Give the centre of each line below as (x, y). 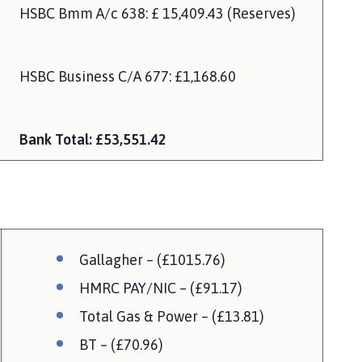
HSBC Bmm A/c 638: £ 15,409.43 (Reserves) (158, 13)
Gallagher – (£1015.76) (152, 259)
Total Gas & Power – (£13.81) (172, 316)
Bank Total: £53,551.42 (93, 139)
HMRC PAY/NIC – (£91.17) (161, 288)
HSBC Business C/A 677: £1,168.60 (128, 76)
